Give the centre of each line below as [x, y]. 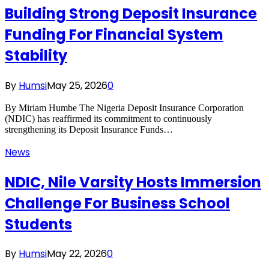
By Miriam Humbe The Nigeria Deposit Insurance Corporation [124, 107]
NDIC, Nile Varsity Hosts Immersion [133, 182]
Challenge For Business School [117, 203]
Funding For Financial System [114, 34]
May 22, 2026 [77, 254]
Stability [36, 55]
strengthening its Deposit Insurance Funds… [89, 129]
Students [38, 224]
